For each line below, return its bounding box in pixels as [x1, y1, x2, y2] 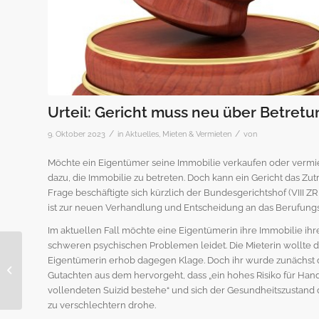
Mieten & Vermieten [162, 130, 231, 139]
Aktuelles [125, 130, 159, 139]
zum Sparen [25, 273, 77, 283]
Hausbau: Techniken [25, 258, 113, 268]
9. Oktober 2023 [48, 130, 105, 139]
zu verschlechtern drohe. [48, 300, 156, 311]
